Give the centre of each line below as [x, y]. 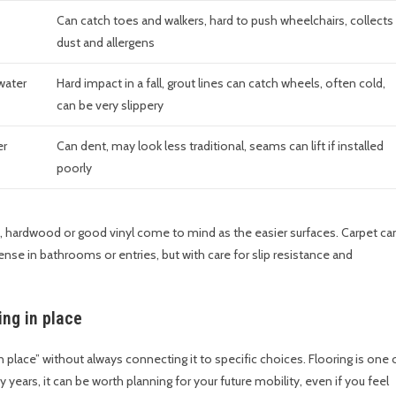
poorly [74, 168]
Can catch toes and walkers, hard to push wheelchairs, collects [225, 20]
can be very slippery [110, 105]
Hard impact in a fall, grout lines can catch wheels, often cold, [221, 83]
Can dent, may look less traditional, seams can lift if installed [220, 146]
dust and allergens [106, 42]
